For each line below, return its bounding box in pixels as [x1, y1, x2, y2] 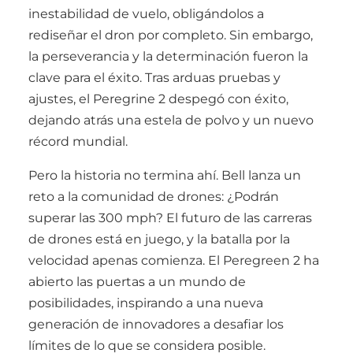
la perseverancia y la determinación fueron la [28, 48, 308, 64]
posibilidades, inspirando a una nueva [28, 295, 263, 310]
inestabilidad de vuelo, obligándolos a [28, 6, 264, 21]
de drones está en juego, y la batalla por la [28, 231, 290, 247]
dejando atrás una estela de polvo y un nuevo [28, 112, 314, 128]
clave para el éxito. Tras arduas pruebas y [28, 69, 281, 85]
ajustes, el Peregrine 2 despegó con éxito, [28, 91, 288, 106]
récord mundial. [28, 133, 128, 149]
